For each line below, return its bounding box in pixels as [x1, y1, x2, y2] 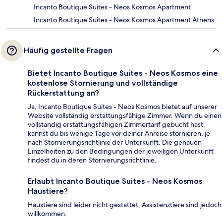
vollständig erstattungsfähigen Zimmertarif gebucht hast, [28, 120, 205, 129]
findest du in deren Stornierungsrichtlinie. [28, 156, 157, 165]
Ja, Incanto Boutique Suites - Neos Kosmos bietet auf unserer [28, 102, 217, 111]
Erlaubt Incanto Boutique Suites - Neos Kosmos [28, 176, 202, 186]
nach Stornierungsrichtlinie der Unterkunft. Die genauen [28, 138, 202, 147]
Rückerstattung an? [28, 88, 99, 98]
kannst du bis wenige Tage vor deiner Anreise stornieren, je [28, 129, 210, 138]
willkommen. [28, 209, 67, 219]
